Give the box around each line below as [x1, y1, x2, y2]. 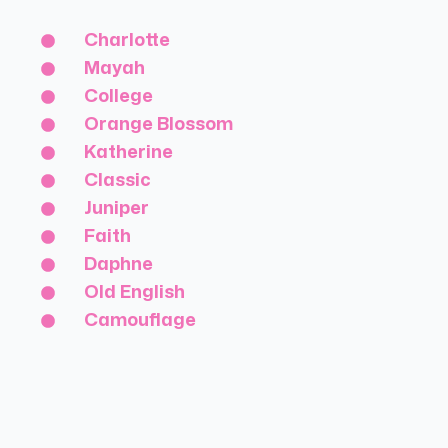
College [84, 87, 154, 105]
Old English [84, 283, 186, 301]
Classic [84, 171, 152, 189]
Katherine [84, 143, 174, 161]
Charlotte [84, 31, 171, 49]
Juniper [84, 199, 150, 217]
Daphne [84, 255, 154, 273]
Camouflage [84, 311, 197, 329]
